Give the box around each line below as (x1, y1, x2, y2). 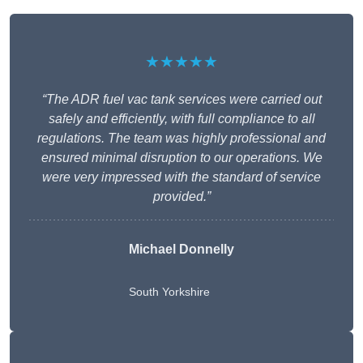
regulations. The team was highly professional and (37, 131, 326, 146)
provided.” (152, 190, 211, 204)
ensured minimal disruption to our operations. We (41, 151, 322, 165)
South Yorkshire (129, 285, 210, 299)
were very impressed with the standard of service (42, 170, 321, 185)
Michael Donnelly (129, 242, 234, 257)
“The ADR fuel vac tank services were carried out (41, 92, 322, 107)
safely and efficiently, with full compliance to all (48, 112, 315, 126)
